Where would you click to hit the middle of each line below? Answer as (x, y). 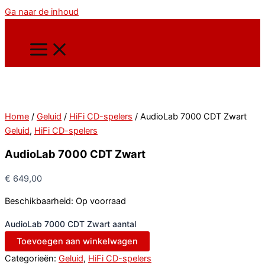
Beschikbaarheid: (39, 201)
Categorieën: (32, 258)
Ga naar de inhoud (42, 12)
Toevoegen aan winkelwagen (77, 241)
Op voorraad (101, 201)
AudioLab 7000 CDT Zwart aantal (70, 224)
